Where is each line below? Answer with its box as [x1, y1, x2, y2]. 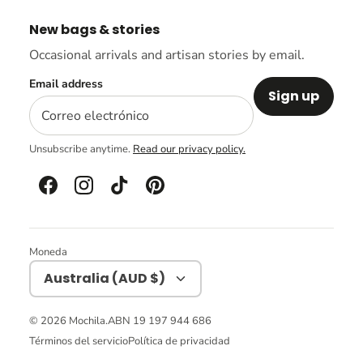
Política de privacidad [128, 334, 230, 349]
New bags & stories [29, 20, 160, 40]
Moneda [29, 244, 67, 259]
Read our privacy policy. [133, 141, 246, 156]
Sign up [268, 87, 319, 106]
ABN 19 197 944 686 [108, 313, 211, 328]
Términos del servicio [29, 334, 128, 349]
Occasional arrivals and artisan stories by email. [29, 46, 305, 65]
